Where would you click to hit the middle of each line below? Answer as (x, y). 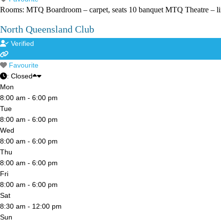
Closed (22, 76)
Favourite (24, 65)
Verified (22, 44)
